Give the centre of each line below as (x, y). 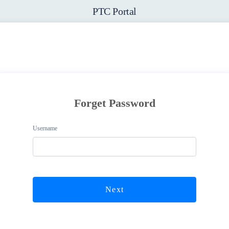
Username (45, 128)
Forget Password (114, 103)
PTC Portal (114, 11)
